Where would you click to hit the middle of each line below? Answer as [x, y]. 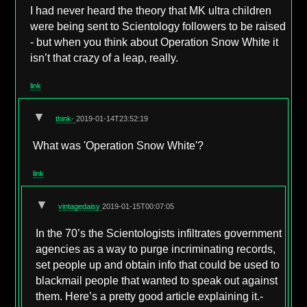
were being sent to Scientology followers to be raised [158, 26]
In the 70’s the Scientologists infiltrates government [159, 233]
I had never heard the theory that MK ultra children [151, 10]
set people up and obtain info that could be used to [158, 265]
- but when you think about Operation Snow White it [155, 42]
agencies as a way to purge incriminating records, [156, 249]
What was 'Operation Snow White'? [119, 145]
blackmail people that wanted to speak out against [157, 280]
